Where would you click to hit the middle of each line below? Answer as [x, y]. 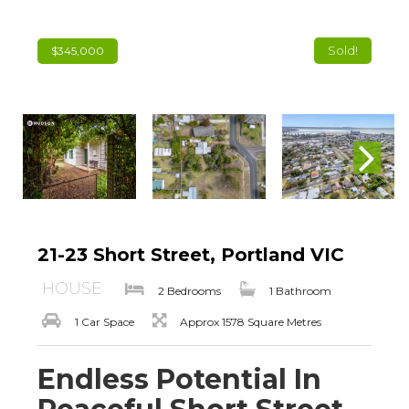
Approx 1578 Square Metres [251, 322]
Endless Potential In [179, 379]
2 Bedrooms [189, 291]
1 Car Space [105, 322]
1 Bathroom [300, 291]
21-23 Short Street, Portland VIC [191, 255]
